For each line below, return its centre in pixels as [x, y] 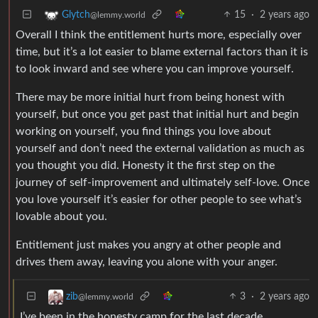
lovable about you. [61, 216]
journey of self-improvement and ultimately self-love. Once [163, 182]
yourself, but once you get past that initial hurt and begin [157, 114]
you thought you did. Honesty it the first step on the [145, 165]
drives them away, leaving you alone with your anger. [147, 262]
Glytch [76, 15]
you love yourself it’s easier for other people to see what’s [159, 199]
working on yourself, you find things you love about [143, 131]
